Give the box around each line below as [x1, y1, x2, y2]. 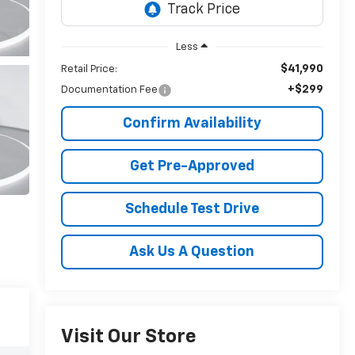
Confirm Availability [122, 116, 261, 131]
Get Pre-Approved [129, 158, 254, 174]
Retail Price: [60, 63, 117, 74]
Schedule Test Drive [124, 201, 259, 216]
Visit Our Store [60, 327, 197, 347]
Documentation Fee [60, 84, 158, 95]
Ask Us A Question [129, 244, 255, 259]
